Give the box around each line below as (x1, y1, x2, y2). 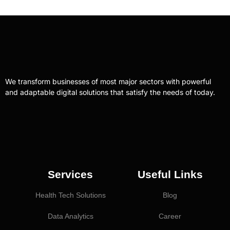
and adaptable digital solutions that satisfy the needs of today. (5, 88, 215, 97)
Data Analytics (47, 212, 93, 220)
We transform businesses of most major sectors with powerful (5, 77, 211, 86)
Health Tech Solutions (35, 190, 106, 199)
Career (159, 212, 181, 220)
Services (48, 168, 93, 180)
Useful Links (137, 168, 203, 180)
